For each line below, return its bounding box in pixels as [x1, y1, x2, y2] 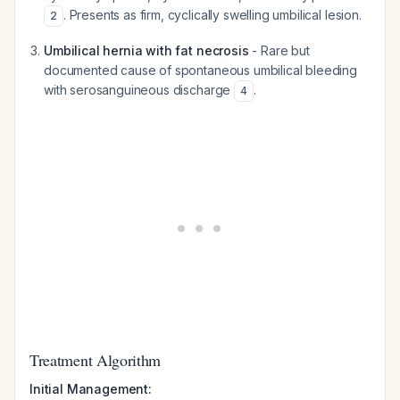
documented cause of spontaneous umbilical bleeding [44, 62, 357, 78]
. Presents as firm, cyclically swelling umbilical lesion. [62, 7, 362, 22]
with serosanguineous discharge [44, 82, 235, 97]
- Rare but [248, 43, 310, 58]
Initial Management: [29, 381, 152, 396]
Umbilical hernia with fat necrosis [44, 43, 249, 58]
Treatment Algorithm [29, 349, 162, 371]
